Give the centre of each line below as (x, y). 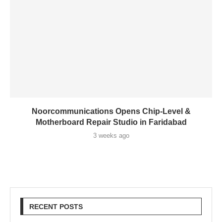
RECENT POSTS (56, 207)
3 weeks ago (111, 136)
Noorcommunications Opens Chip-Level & (111, 111)
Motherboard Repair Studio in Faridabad (111, 122)
